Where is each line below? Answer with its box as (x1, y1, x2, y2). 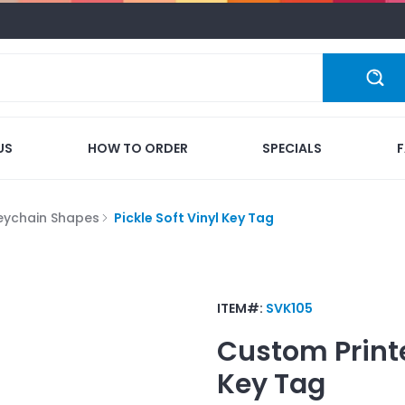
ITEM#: (217, 298, 266, 317)
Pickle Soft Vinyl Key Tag (114, 208, 274, 227)
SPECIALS (262, 138, 323, 157)
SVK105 (266, 298, 313, 317)
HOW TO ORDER (87, 138, 188, 157)
